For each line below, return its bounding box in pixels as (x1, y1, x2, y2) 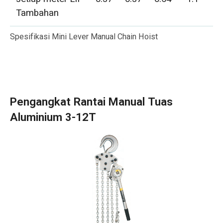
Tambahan (16, 5, 59, 20)
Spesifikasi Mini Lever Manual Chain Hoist (9, 31, 158, 43)
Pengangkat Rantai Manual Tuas (9, 94, 173, 110)
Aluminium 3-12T (9, 109, 96, 125)
